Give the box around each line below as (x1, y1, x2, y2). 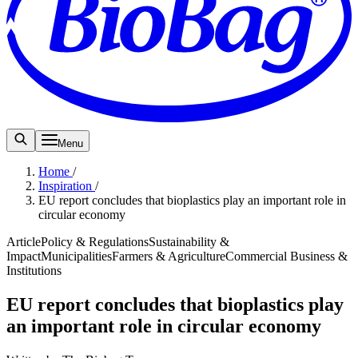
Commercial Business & (225, 249, 348, 263)
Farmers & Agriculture (112, 249, 225, 263)
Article (6, 234, 41, 249)
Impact (6, 249, 41, 263)
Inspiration (38, 178, 95, 193)
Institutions (6, 263, 62, 277)
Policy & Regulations (41, 234, 149, 249)
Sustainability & (149, 234, 229, 249)
